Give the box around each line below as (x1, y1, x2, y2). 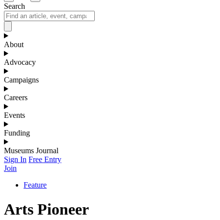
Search (4, 2, 25, 11)
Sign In (4, 155, 27, 164)
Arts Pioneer (4, 200, 89, 218)
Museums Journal (4, 146, 58, 155)
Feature (24, 181, 47, 190)
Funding (4, 129, 30, 137)
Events (4, 111, 25, 120)
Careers (4, 93, 27, 102)
